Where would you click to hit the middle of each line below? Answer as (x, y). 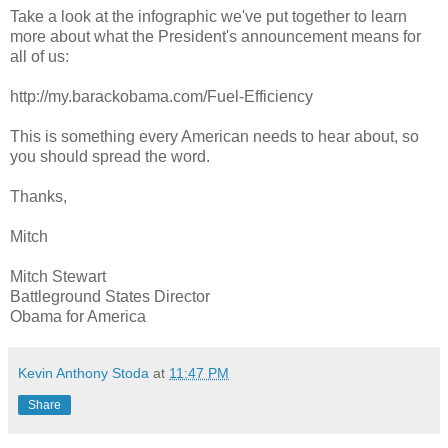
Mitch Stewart (58, 276)
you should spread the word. (110, 156)
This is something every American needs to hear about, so (214, 136)
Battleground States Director (110, 296)
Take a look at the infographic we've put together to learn (208, 16)
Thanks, (38, 196)
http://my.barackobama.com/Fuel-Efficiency (161, 96)
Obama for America (78, 316)
